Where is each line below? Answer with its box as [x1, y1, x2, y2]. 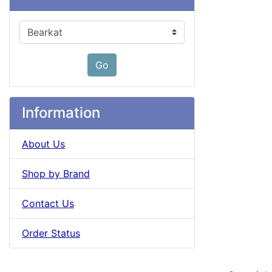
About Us [22, 138, 65, 151]
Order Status [22, 227, 80, 240]
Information [22, 104, 100, 122]
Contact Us [22, 197, 74, 210]
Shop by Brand [22, 168, 90, 180]
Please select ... [19, 21, 89, 34]
